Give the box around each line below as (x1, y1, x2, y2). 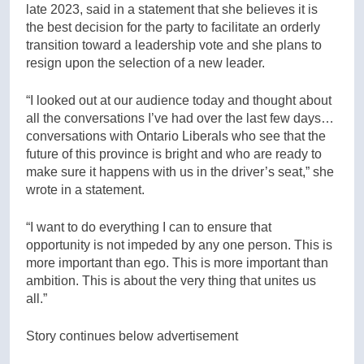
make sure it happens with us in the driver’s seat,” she (26, 164, 334, 179)
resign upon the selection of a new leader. (26, 55, 265, 70)
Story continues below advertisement (26, 328, 238, 343)
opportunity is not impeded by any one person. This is (26, 237, 332, 252)
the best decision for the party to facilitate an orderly (26, 19, 320, 34)
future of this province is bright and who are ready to (26, 146, 322, 161)
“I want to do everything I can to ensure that (26, 219, 271, 234)
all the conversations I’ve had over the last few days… (26, 110, 334, 125)
